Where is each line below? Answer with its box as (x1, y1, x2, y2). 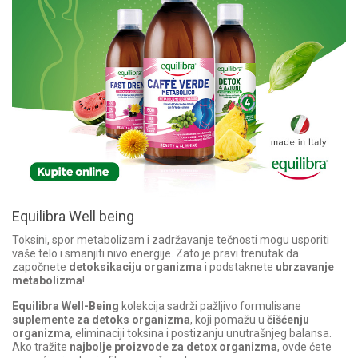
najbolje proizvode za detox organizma (70, 340, 277, 353)
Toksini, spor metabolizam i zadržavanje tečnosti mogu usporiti (12, 233, 329, 246)
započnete (12, 261, 69, 273)
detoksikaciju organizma (69, 261, 202, 273)
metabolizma (12, 274, 82, 287)
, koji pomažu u (190, 313, 267, 326)
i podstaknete (202, 261, 276, 273)
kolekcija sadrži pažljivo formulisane (119, 300, 301, 312)
